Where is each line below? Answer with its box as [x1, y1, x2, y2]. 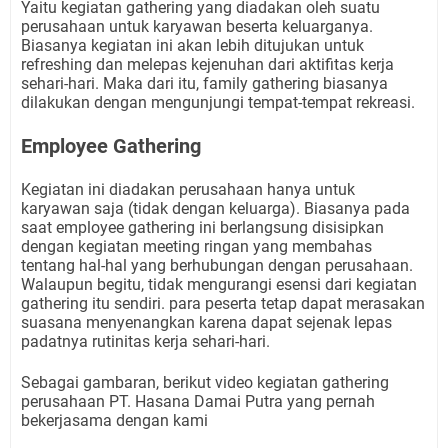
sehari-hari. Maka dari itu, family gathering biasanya [21, 74, 388, 93]
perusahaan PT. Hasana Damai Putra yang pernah [21, 392, 375, 411]
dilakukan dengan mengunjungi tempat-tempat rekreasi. [21, 93, 415, 112]
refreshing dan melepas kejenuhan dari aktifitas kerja [21, 55, 394, 74]
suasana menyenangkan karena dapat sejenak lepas [21, 313, 392, 332]
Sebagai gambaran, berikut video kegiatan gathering [21, 373, 389, 392]
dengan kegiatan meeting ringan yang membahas [21, 237, 372, 256]
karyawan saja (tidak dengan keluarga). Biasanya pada [21, 199, 410, 218]
